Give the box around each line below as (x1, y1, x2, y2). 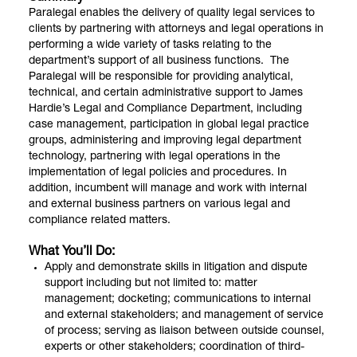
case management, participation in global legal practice (29, 119, 309, 131)
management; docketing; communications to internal (45, 293, 311, 305)
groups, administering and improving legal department (29, 135, 301, 147)
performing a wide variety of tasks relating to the (29, 39, 272, 51)
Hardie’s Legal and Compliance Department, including (29, 103, 302, 115)
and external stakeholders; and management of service (45, 309, 324, 321)
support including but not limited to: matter (45, 277, 257, 289)
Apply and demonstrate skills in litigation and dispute (45, 261, 308, 273)
